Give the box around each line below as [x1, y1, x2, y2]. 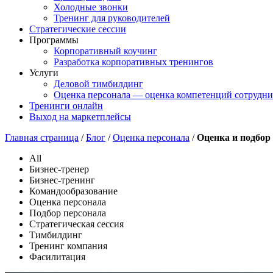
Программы [29, 34, 79, 45]
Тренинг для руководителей [54, 12, 170, 23]
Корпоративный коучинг [54, 45, 157, 56]
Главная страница [5, 132, 79, 143]
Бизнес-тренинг [29, 174, 95, 185]
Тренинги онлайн [29, 100, 103, 111]
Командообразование [29, 185, 118, 196]
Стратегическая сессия [29, 218, 124, 229]
